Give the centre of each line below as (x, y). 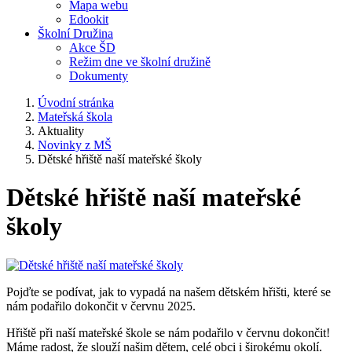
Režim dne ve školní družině (140, 62)
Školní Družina (75, 33)
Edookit (89, 19)
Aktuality (61, 131)
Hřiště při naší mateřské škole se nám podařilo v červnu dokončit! (168, 332)
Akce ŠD (92, 48)
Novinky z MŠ (75, 145)
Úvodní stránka (76, 103)
